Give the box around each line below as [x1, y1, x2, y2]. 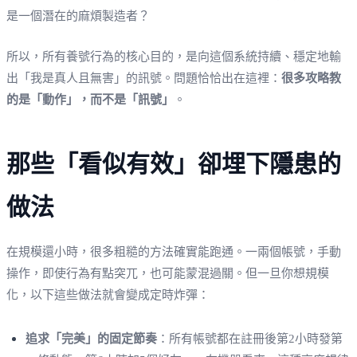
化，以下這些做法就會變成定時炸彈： [6, 288, 210, 301]
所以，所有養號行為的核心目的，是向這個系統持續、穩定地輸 [6, 49, 341, 63]
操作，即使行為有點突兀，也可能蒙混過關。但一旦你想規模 [6, 266, 329, 280]
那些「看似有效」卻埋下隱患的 [6, 150, 341, 177]
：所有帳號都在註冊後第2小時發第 [157, 331, 343, 345]
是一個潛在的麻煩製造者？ [6, 9, 150, 22]
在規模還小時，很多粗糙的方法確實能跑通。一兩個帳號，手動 [6, 245, 341, 258]
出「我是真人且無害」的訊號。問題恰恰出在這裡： [6, 71, 281, 84]
